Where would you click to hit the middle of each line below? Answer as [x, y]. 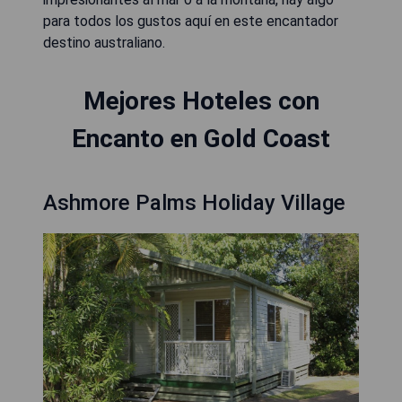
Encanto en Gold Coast [201, 139]
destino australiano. [104, 43]
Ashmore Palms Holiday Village [194, 203]
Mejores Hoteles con [201, 101]
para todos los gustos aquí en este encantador [191, 21]
